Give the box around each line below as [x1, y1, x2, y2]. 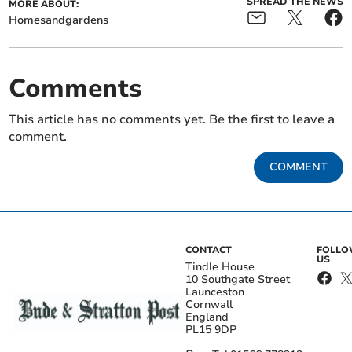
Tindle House [185, 259, 255, 275]
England [185, 310, 229, 325]
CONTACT [185, 244, 232, 257]
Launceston [185, 284, 244, 300]
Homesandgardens [9, 13, 109, 28]
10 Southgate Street [185, 272, 290, 288]
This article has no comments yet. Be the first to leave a [9, 111, 335, 129]
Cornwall [185, 297, 233, 313]
